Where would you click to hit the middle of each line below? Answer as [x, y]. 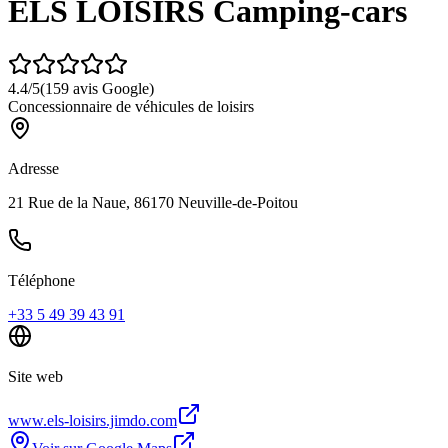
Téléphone [41, 280]
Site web [35, 376]
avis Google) [111, 88]
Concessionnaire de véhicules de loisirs [131, 106]
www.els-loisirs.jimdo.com [92, 420]
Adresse [33, 168]
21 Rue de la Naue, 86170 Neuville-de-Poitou [153, 202]
